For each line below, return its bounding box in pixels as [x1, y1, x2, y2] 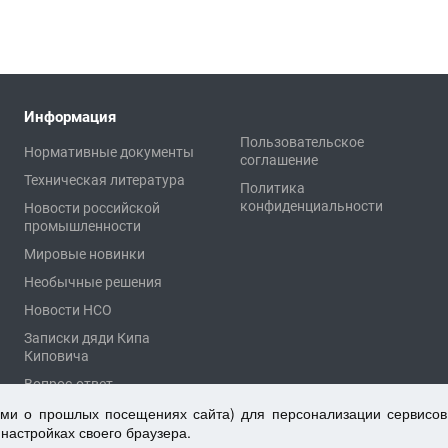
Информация [24, 108, 116, 127]
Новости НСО [24, 302, 112, 319]
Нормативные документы [24, 144, 194, 161]
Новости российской [24, 200, 160, 217]
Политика [240, 180, 305, 197]
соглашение [240, 152, 318, 169]
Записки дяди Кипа [24, 330, 150, 347]
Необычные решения [24, 274, 162, 291]
